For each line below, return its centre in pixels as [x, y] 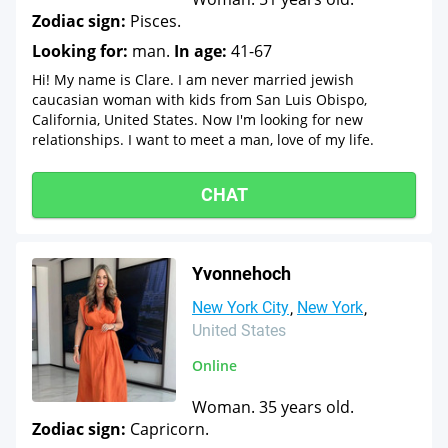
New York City [240, 307]
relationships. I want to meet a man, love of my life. [203, 139]
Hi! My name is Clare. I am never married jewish [193, 79]
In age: [200, 51]
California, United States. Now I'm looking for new [197, 119]
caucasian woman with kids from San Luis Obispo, [199, 99]
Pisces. [153, 21]
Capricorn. [167, 429]
